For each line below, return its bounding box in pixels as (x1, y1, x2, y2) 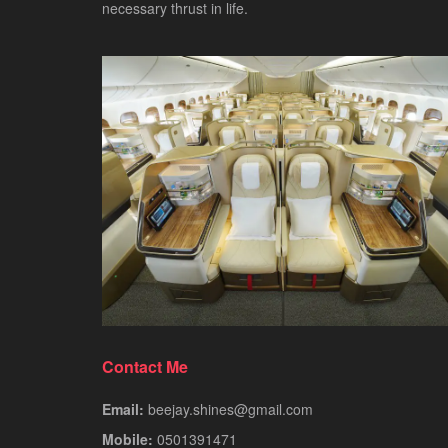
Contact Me (102, 354, 188, 378)
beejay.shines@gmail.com (148, 398, 313, 419)
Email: (102, 398, 144, 419)
